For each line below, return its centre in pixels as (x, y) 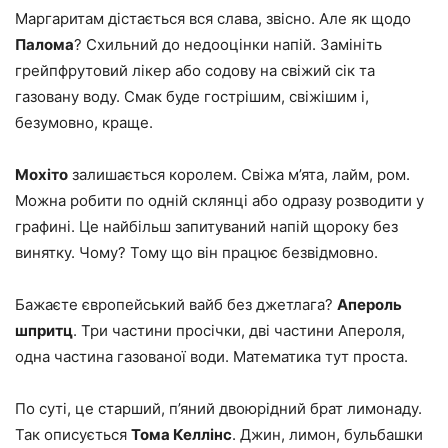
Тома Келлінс (181, 434)
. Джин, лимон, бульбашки (327, 434)
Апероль (369, 304)
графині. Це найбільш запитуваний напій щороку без (206, 226)
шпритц (44, 330)
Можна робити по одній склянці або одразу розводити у (219, 200)
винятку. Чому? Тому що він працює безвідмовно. (196, 252)
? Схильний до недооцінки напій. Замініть (228, 44)
